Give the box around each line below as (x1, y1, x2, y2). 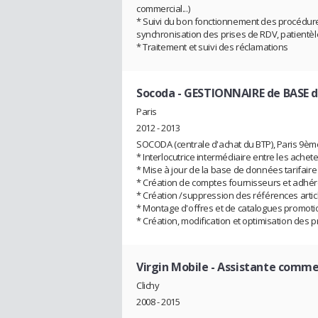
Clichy (136, 278, 160, 292)
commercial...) (136, 2, 190, 16)
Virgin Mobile (136, 259, 209, 275)
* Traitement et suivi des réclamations (136, 40, 289, 54)
